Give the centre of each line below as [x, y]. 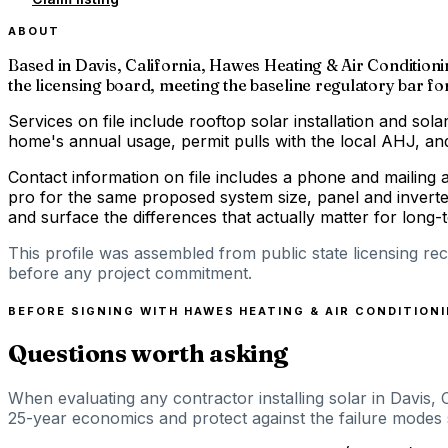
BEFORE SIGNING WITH [96, 310]
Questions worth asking [148, 353]
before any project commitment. [130, 272]
